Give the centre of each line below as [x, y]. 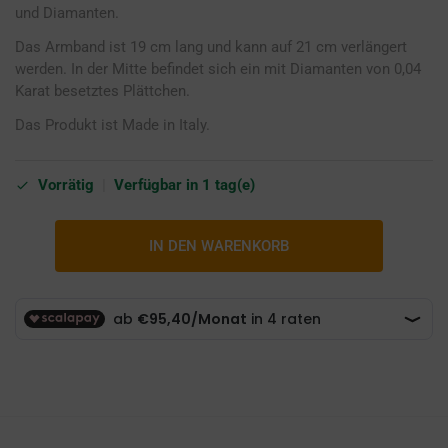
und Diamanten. [67, 12]
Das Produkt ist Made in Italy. [112, 124]
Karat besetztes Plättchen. [102, 90]
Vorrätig [66, 185]
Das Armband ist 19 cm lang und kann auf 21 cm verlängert [211, 46]
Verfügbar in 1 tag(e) [184, 185]
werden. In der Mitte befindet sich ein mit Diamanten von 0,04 [218, 68]
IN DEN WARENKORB [219, 246]
